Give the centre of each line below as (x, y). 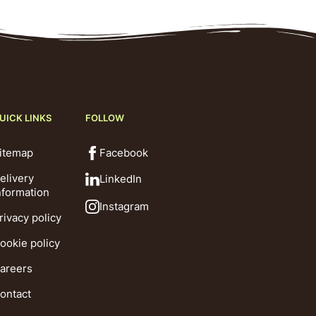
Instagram (124, 206)
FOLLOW (104, 117)
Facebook (123, 152)
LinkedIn (120, 178)
